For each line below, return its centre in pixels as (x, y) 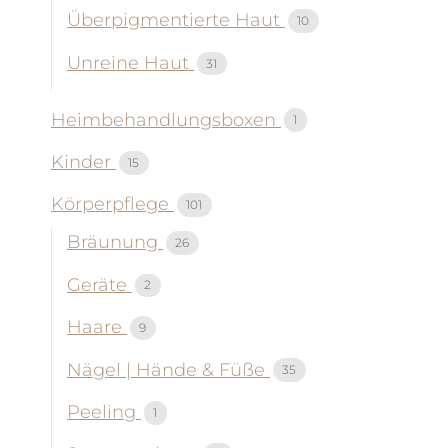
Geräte (99, 284)
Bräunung (115, 242)
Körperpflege (112, 204)
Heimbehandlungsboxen (166, 119)
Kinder (83, 161)
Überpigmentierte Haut (176, 20)
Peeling (104, 411)
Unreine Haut (130, 62)
